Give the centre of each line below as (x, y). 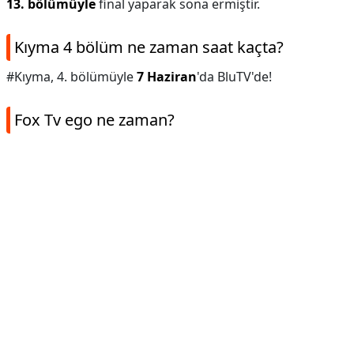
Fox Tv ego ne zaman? (94, 120)
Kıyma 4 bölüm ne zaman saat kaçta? (149, 47)
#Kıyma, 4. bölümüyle (72, 77)
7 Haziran (167, 77)
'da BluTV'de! (234, 77)
